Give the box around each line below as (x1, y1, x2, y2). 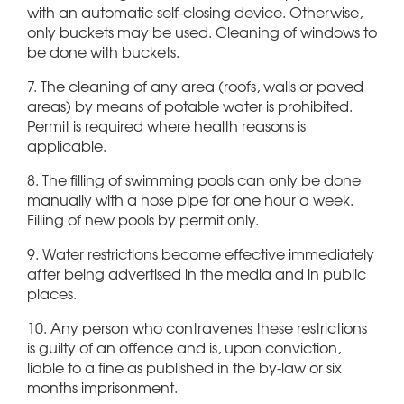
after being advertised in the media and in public (27, 262, 366, 285)
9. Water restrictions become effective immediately (27, 243, 374, 265)
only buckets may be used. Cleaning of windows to (27, 21, 377, 43)
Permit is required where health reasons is (27, 115, 306, 137)
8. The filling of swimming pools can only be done (27, 169, 361, 191)
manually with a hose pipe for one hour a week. (27, 188, 353, 211)
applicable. (27, 134, 106, 157)
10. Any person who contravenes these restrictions (27, 317, 367, 339)
